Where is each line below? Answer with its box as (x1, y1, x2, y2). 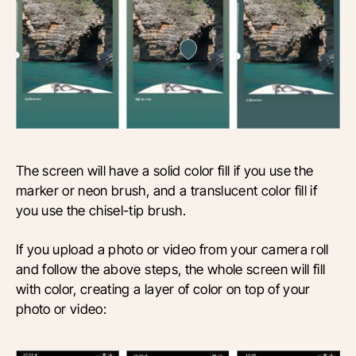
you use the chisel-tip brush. (16, 202, 186, 219)
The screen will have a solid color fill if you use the (16, 162, 314, 180)
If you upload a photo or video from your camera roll (16, 241, 329, 258)
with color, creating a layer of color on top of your (16, 281, 311, 298)
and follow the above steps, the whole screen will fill (16, 261, 326, 278)
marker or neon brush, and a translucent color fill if (16, 182, 318, 199)
